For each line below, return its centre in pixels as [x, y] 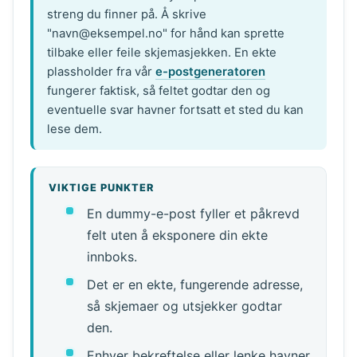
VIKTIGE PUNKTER [101, 188]
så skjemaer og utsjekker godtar [184, 306]
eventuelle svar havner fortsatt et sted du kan [176, 110]
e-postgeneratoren [211, 71]
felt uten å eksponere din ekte [177, 235]
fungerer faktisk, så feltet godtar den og [159, 90]
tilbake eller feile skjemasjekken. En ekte [162, 52]
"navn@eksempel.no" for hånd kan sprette [166, 33]
